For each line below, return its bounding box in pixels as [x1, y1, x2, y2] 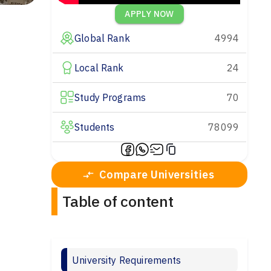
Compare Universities [99, 168, 215, 182]
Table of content [62, 191, 174, 212]
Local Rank [74, 62, 124, 74]
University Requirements [72, 254, 181, 267]
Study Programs [74, 91, 146, 104]
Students [74, 121, 115, 134]
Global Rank [74, 32, 130, 45]
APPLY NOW [125, 8, 174, 20]
